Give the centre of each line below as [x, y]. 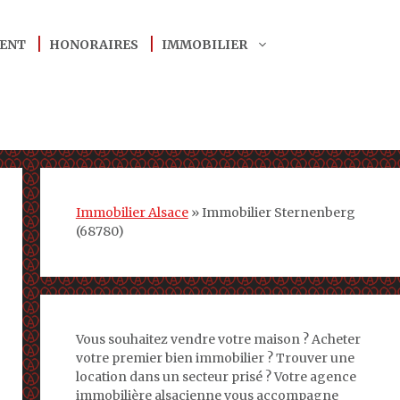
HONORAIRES [94, 45]
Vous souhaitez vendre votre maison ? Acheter [218, 339]
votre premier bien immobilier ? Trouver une [215, 358]
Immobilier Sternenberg [278, 212]
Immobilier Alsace [132, 212]
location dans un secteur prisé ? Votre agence [216, 377]
